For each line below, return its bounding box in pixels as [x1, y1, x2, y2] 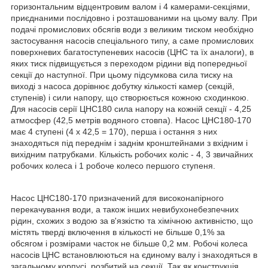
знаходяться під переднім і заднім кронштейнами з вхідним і [11, 138, 248, 148]
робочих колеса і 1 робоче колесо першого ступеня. [11, 161, 215, 171]
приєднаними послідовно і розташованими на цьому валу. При [11, 13, 257, 23]
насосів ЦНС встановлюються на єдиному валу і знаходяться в [11, 250, 257, 260]
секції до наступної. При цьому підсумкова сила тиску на [11, 70, 233, 80]
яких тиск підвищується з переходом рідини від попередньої [11, 59, 247, 69]
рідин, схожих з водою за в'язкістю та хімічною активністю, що [11, 216, 253, 226]
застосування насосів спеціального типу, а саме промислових [11, 36, 254, 46]
